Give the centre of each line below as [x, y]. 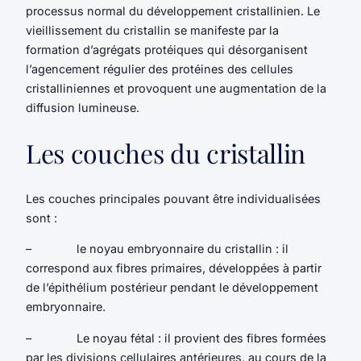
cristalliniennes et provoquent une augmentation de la [176, 88]
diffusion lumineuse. [83, 107]
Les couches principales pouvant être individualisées [173, 198]
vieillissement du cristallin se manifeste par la [152, 30]
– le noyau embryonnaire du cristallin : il [157, 249]
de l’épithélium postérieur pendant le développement [172, 288]
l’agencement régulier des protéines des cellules [160, 68]
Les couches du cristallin [166, 153]
